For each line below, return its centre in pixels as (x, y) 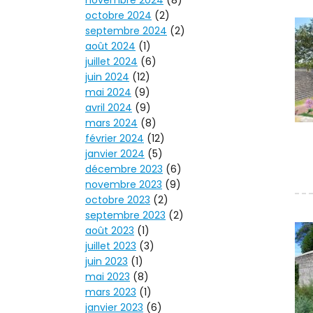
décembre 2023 (124, 169)
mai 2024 (108, 93)
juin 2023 (107, 262)
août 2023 (110, 231)
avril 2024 (109, 108)
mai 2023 (108, 277)
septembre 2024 (126, 31)
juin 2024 (107, 77)
